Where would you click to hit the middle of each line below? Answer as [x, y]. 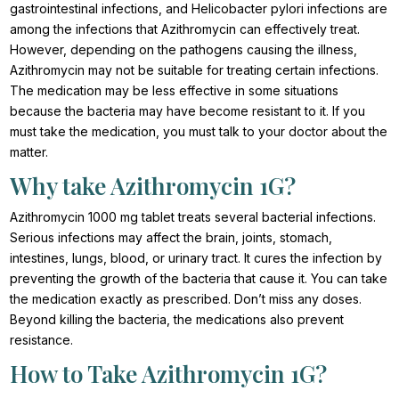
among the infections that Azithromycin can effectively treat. [185, 28]
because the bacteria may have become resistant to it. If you [188, 110]
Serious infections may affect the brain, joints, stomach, [171, 237]
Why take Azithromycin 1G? [153, 185]
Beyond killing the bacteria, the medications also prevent [177, 319]
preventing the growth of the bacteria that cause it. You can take [199, 278]
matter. [29, 151]
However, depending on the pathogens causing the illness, [184, 49]
